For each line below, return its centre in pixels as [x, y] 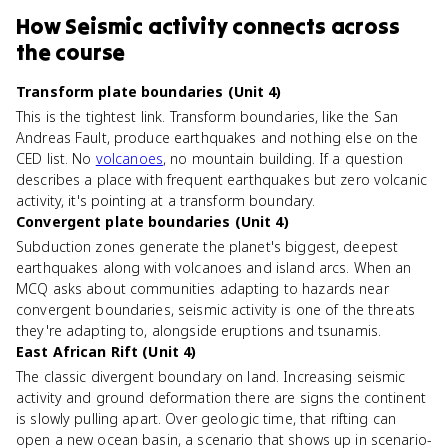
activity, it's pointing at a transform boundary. [166, 200]
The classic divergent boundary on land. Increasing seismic [211, 376]
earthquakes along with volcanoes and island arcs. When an [214, 267]
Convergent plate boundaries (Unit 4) [152, 221]
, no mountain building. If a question [282, 158]
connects [279, 26]
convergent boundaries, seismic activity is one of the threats [216, 309]
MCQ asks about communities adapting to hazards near [202, 288]
